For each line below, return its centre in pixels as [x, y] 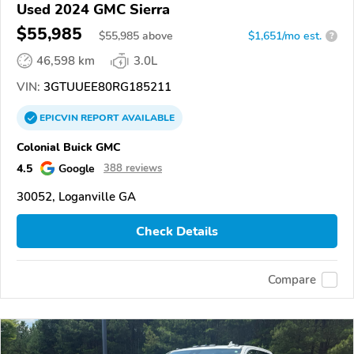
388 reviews [133, 168]
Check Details [177, 231]
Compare [292, 279]
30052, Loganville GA [76, 196]
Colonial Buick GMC [69, 147]
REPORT [100, 117]
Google [77, 168]
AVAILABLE [147, 117]
